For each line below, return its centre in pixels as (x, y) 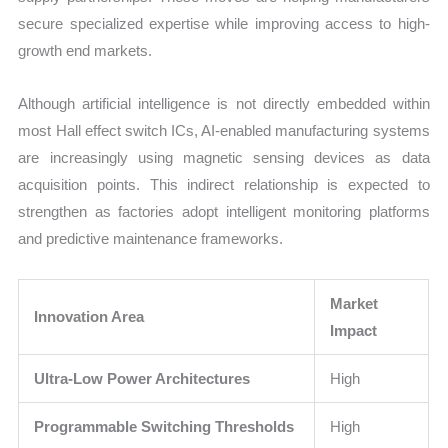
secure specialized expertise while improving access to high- (224, 24)
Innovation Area (89, 316)
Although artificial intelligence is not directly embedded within (224, 104)
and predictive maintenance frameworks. (151, 239)
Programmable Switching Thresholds (164, 426)
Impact (354, 330)
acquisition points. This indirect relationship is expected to (224, 185)
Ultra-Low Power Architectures (142, 378)
